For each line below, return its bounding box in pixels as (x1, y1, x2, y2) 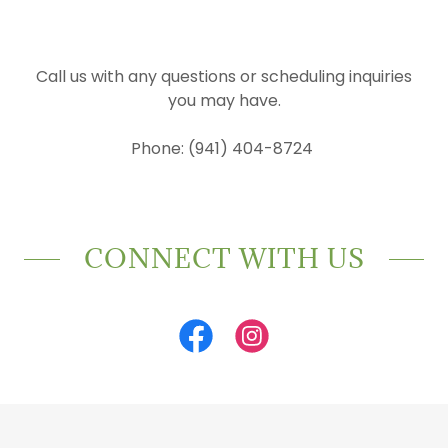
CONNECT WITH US (83, 241, 365, 275)
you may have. (167, 89, 281, 112)
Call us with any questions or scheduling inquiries (36, 65, 412, 88)
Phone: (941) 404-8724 (131, 137, 317, 160)
